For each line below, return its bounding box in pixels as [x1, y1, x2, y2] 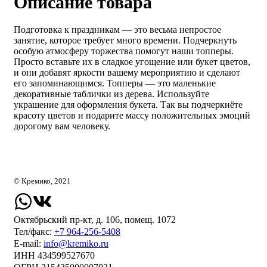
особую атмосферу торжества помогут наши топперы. [14, 46, 234, 57]
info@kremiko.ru [44, 238, 108, 249]
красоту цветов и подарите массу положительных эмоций [14, 110, 250, 121]
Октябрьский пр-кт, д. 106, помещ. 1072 [14, 215, 176, 225]
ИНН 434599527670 [14, 250, 95, 261]
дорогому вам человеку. [14, 121, 110, 132]
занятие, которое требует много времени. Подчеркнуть [14, 35, 237, 46]
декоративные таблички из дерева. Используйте [14, 89, 209, 100]
